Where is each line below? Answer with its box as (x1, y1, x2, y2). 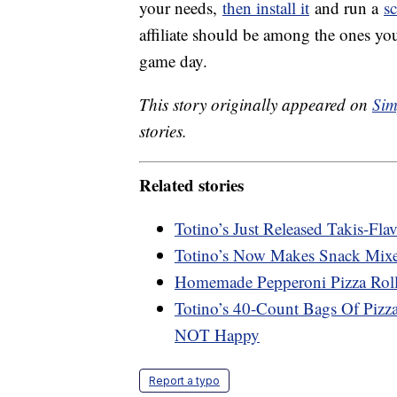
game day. (139, 50, 207, 73)
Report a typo (149, 373, 220, 387)
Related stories (139, 172, 244, 197)
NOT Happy (175, 323, 260, 346)
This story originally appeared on (139, 93, 372, 116)
